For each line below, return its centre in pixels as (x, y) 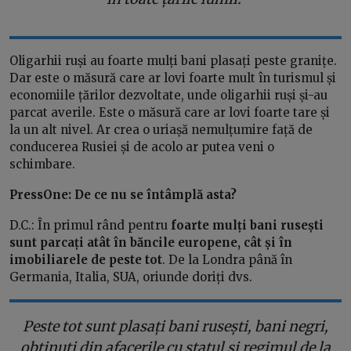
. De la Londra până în (227, 260)
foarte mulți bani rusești (247, 226)
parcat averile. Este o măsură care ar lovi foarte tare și (170, 113)
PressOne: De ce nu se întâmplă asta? (123, 195)
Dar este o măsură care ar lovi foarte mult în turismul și (173, 78)
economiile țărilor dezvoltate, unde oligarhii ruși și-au (168, 96)
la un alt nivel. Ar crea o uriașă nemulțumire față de (161, 130)
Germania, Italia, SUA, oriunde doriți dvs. (132, 277)
